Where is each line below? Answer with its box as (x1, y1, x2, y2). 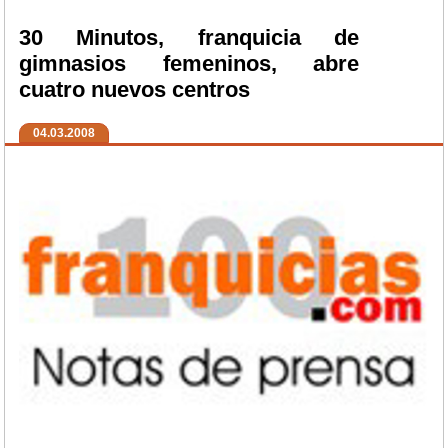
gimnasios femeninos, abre (19, 51, 359, 77)
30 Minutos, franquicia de (19, 25, 359, 51)
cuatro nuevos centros (19, 77, 250, 103)
